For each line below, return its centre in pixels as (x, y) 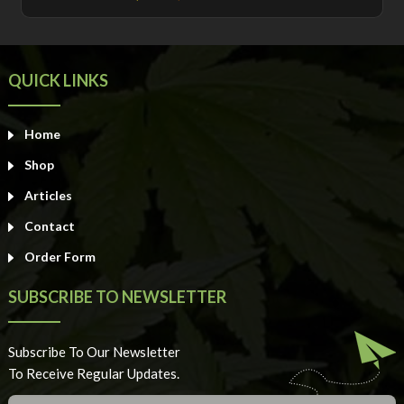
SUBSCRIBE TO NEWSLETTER (117, 296)
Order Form (60, 256)
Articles (48, 195)
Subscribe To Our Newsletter (94, 351)
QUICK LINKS (58, 80)
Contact (49, 225)
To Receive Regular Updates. (93, 373)
